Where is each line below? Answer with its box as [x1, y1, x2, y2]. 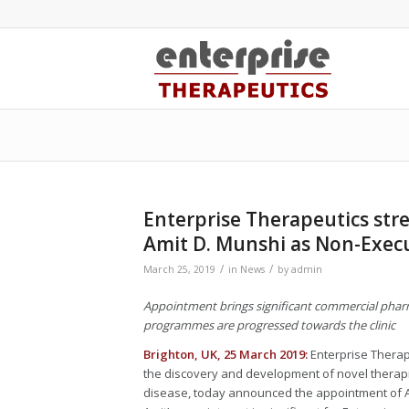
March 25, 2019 [143, 263, 215, 276]
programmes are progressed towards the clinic [143, 317, 395, 334]
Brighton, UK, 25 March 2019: [143, 346, 308, 363]
